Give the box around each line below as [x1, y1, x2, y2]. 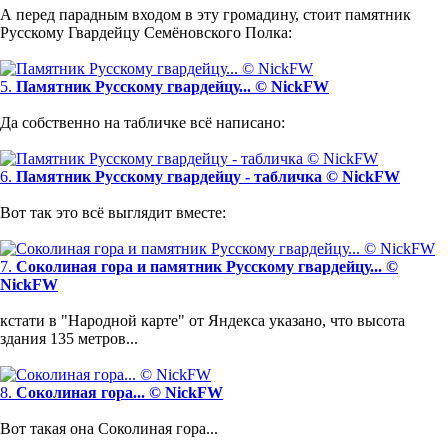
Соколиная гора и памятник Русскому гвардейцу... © [16, 257, 398, 275]
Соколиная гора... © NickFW [16, 383, 223, 401]
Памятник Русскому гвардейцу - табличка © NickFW [16, 167, 400, 185]
